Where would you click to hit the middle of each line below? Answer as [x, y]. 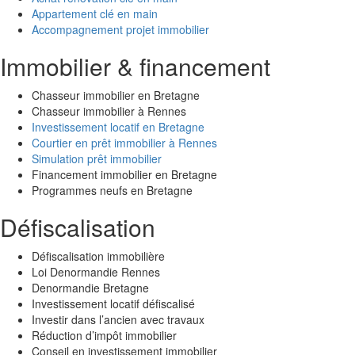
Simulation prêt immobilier [97, 158]
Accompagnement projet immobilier [120, 29]
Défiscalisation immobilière [98, 256]
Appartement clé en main [95, 13]
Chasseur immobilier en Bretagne [116, 95]
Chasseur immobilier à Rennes [109, 111]
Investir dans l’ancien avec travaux [118, 319]
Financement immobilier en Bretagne [124, 174]
